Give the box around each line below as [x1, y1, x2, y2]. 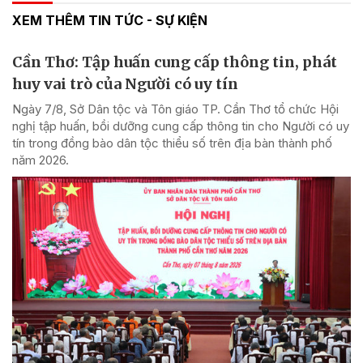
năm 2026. [12, 152, 69, 168]
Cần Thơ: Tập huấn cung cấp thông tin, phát [12, 52, 337, 71]
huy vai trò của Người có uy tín [12, 74, 238, 93]
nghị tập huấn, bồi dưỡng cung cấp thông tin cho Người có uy [12, 117, 349, 134]
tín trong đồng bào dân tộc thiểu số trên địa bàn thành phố [12, 135, 332, 151]
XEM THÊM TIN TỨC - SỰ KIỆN [12, 11, 207, 28]
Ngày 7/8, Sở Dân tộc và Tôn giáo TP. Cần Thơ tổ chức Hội [12, 100, 339, 117]
